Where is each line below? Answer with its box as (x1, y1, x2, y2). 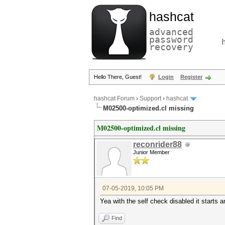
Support (140, 95, 161, 102)
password (149, 34, 193, 45)
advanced (149, 27, 193, 37)
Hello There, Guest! (94, 74, 143, 80)
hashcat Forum (94, 95, 135, 102)
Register (180, 74, 202, 80)
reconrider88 (133, 140, 182, 149)
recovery (149, 42, 193, 52)
